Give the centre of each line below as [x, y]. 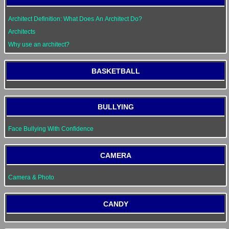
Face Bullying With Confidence [51, 129]
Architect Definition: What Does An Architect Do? [75, 19]
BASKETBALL [116, 71]
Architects [22, 32]
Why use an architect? [39, 44]
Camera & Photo [31, 177]
